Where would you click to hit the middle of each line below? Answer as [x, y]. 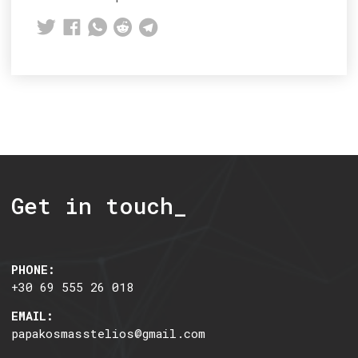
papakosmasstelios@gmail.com [109, 333]
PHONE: [34, 269]
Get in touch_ [99, 206]
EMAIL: [33, 315]
